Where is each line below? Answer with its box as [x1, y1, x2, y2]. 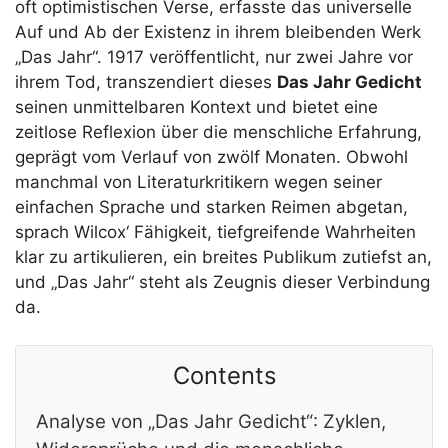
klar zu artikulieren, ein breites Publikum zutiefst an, [15, 246, 432, 267]
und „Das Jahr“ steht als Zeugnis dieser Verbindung [15, 271, 430, 292]
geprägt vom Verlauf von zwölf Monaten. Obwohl [15, 146, 408, 167]
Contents [172, 361, 276, 391]
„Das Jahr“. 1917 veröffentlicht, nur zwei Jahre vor [15, 46, 413, 67]
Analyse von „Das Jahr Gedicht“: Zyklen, [36, 410, 386, 434]
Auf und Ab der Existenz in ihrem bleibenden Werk [15, 21, 421, 42]
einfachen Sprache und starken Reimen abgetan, [15, 196, 408, 217]
